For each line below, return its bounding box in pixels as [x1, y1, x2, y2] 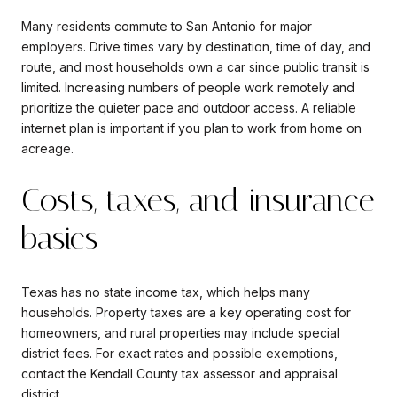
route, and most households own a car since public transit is [21, 58, 370, 74]
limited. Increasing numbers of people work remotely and [21, 79, 354, 95]
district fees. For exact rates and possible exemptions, [21, 345, 338, 361]
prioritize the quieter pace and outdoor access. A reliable [21, 99, 356, 115]
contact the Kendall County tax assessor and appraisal [21, 365, 338, 381]
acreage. [21, 140, 74, 156]
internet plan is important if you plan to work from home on [21, 120, 362, 136]
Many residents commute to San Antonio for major [21, 18, 312, 34]
